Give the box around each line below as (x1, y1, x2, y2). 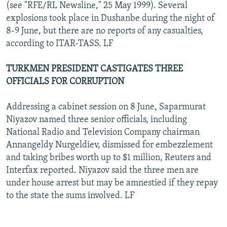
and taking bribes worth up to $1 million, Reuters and (6, 153, 211, 163)
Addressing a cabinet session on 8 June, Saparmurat (6, 102, 206, 112)
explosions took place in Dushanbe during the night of (6, 13, 215, 23)
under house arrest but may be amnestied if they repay (6, 178, 218, 188)
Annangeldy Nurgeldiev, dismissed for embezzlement (6, 140, 213, 150)
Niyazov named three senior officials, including (6, 115, 187, 125)
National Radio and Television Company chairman (6, 127, 200, 137)
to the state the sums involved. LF (6, 191, 134, 201)
